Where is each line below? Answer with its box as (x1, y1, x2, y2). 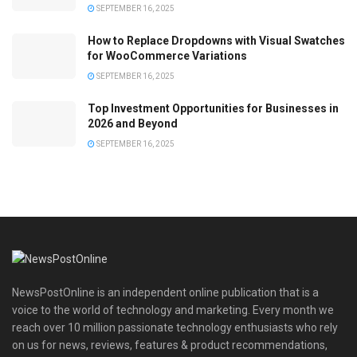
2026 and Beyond (88, 117, 178, 131)
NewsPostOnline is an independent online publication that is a (12, 285, 319, 299)
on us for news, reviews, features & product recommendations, (12, 338, 328, 351)
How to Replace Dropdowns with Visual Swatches (88, 34, 345, 48)
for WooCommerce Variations (88, 49, 247, 63)
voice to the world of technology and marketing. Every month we (12, 303, 334, 316)
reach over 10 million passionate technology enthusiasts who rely (12, 320, 338, 334)
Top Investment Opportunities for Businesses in (88, 102, 339, 116)
